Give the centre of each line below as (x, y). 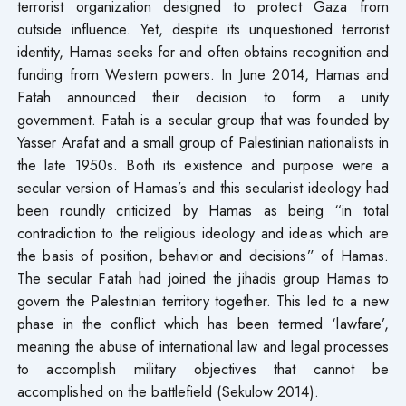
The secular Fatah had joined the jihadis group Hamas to (203, 278)
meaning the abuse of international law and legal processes (203, 346)
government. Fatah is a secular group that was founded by (203, 119)
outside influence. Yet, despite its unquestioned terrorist (203, 29)
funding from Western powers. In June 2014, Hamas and (203, 74)
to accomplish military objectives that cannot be (203, 368)
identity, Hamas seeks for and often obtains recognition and (203, 51)
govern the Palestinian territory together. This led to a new (203, 300)
